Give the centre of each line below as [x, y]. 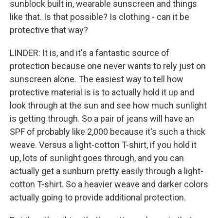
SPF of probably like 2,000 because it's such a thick [108, 132]
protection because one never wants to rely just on [108, 66]
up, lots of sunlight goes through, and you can [97, 158]
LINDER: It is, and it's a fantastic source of [90, 53]
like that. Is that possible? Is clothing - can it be [100, 17]
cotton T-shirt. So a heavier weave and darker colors [109, 184]
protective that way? [49, 30]
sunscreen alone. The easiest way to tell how [97, 79]
